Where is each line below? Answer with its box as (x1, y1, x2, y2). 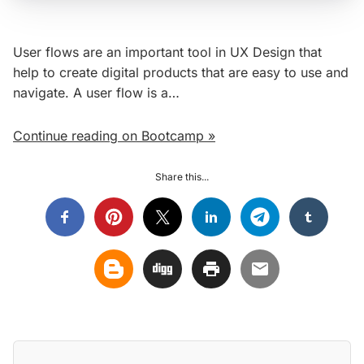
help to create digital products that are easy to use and (13, 64, 349, 81)
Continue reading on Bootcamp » (13, 128, 215, 145)
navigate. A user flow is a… (13, 84, 180, 102)
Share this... (155, 171, 209, 184)
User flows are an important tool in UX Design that (13, 44, 322, 61)
